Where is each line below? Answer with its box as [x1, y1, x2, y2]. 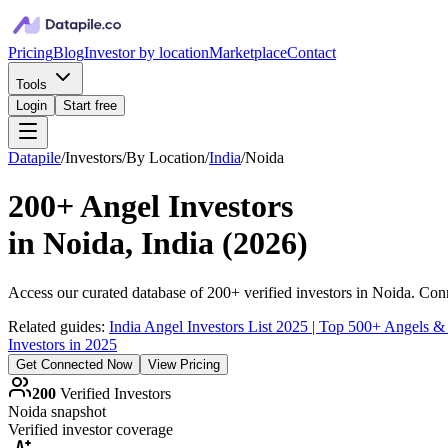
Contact [287, 44, 336, 61]
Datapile [8, 149, 61, 166]
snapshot [47, 402, 106, 420]
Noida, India [43, 225, 214, 262]
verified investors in [240, 283, 372, 301]
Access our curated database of [8, 283, 207, 301]
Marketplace [209, 44, 287, 61]
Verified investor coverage [8, 420, 173, 438]
